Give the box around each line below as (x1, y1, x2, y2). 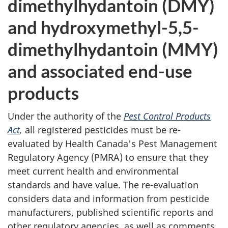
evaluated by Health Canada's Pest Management (8, 137, 217, 150)
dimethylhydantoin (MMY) (8, 38, 218, 60)
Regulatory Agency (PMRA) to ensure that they (8, 151, 208, 163)
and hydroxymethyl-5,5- (8, 16, 199, 38)
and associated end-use (8, 60, 192, 81)
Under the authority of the (8, 110, 124, 122)
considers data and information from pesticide (8, 192, 209, 205)
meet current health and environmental (8, 165, 179, 177)
